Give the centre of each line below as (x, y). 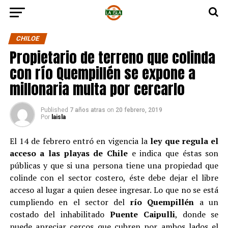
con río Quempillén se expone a (102, 73)
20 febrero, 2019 (139, 110)
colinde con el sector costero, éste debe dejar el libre (114, 178)
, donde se (197, 214)
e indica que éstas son (173, 153)
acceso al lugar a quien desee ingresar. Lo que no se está (114, 190)
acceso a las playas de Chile (68, 153)
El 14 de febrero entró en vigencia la (80, 141)
